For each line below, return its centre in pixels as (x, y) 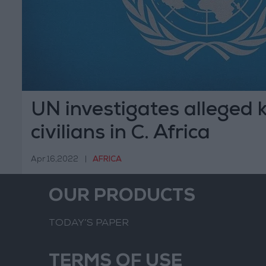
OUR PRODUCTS (122, 197)
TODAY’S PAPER (89, 224)
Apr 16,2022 (55, 160)
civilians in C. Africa (121, 134)
